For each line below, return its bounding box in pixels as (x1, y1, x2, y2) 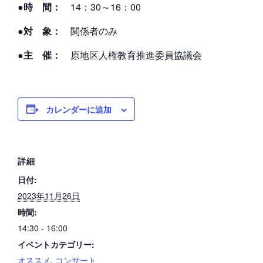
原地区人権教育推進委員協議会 (61, 48, 202, 62)
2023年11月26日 (18, 189, 80, 201)
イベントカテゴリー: (18, 238, 95, 250)
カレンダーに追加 (45, 103, 112, 115)
